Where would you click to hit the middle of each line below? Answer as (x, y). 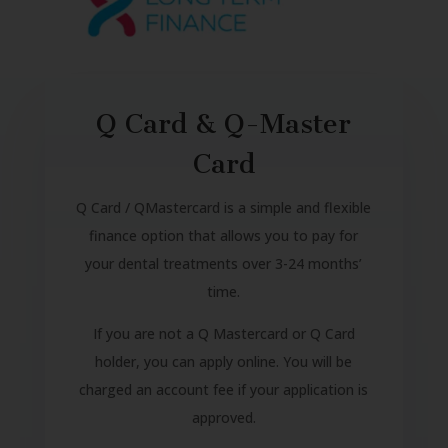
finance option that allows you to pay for (224, 235)
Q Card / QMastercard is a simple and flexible (224, 207)
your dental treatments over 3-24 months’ (224, 263)
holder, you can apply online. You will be (224, 361)
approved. (223, 417)
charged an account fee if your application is (224, 389)
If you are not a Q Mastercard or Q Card (223, 333)
